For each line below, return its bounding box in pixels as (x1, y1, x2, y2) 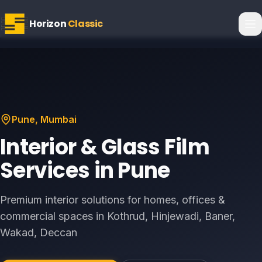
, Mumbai (35, 113, 77, 125)
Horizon (29, 17, 68, 30)
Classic (67, 17, 104, 30)
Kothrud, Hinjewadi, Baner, (107, 210, 235, 222)
